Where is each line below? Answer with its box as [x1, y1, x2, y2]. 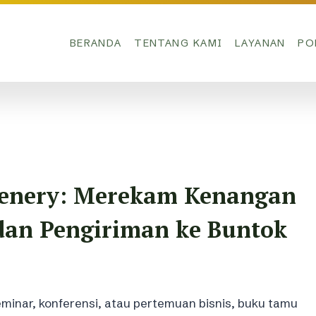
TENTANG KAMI [134, 36, 223, 49]
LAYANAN [234, 36, 286, 49]
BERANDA [69, 36, 122, 49]
